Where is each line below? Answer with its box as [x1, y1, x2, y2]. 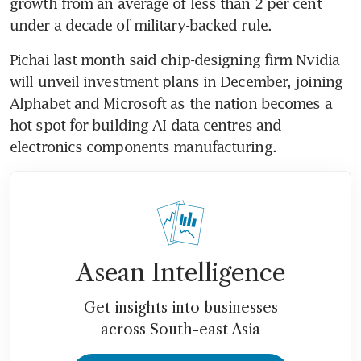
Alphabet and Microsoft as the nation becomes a [10, 93, 332, 112]
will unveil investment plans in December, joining [10, 72, 342, 90]
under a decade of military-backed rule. [10, 15, 276, 34]
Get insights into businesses [83, 298, 278, 317]
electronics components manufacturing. [10, 137, 280, 156]
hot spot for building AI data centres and [10, 115, 282, 134]
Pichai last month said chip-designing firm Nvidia [10, 50, 339, 68]
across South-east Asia [101, 320, 260, 338]
